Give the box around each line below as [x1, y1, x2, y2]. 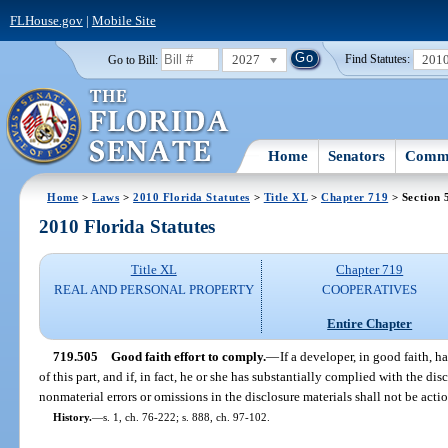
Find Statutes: [345, 53, 411, 66]
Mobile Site [91, 12, 156, 28]
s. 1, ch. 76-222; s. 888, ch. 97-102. [102, 410, 270, 423]
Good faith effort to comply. [110, 348, 266, 364]
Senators [328, 147, 386, 164]
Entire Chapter [327, 315, 413, 331]
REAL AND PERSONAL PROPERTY [53, 282, 254, 298]
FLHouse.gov [9, 12, 83, 28]
